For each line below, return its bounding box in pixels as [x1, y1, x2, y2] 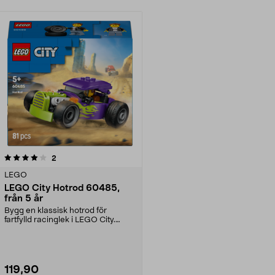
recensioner [56, 153, 98, 161]
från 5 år [4, 193, 43, 203]
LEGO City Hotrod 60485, [4, 183, 120, 193]
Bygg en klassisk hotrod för [4, 206, 107, 215]
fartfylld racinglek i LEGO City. [4, 215, 115, 224]
